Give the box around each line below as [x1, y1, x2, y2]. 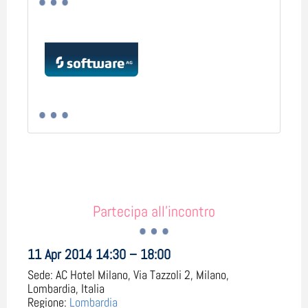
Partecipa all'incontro [93, 201, 215, 221]
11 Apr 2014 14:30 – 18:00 [27, 245, 170, 263]
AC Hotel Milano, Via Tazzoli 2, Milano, [56, 266, 229, 283]
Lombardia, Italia [27, 280, 104, 296]
